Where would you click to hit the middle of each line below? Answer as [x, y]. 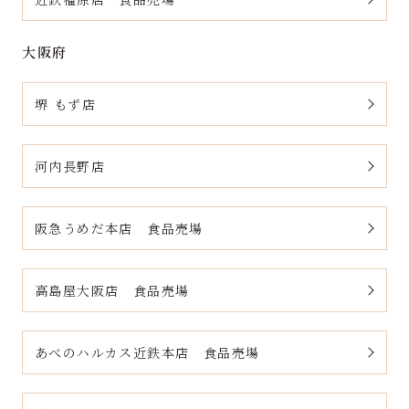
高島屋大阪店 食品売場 [112, 290]
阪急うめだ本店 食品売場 [119, 228]
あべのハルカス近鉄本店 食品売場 [147, 352]
